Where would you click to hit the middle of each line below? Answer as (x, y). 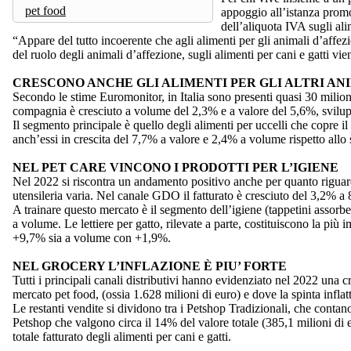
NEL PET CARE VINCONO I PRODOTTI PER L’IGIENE (175, 167)
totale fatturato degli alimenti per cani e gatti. (122, 336)
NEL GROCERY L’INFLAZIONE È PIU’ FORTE (150, 266)
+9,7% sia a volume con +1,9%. (92, 237)
